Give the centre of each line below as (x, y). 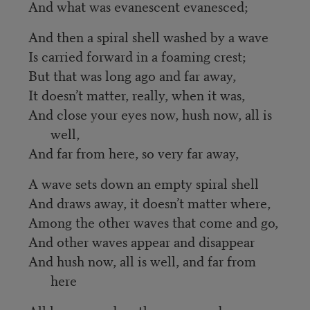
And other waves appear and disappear (141, 241)
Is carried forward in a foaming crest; (137, 55)
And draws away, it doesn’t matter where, (149, 202)
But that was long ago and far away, (132, 75)
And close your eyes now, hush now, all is (150, 113)
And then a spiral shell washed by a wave (148, 36)
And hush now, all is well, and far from (142, 260)
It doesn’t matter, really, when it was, (136, 94)
